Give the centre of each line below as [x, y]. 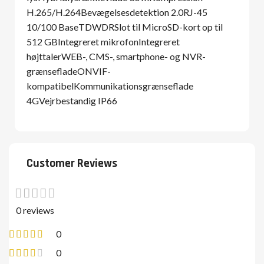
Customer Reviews [72, 163]
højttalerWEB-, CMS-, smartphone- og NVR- [116, 56]
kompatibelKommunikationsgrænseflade [110, 86]
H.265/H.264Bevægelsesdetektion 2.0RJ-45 [117, 12]
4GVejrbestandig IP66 [72, 100]
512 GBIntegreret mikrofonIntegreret [103, 42]
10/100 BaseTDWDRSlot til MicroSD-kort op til [125, 27]
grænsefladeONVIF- [69, 71]
